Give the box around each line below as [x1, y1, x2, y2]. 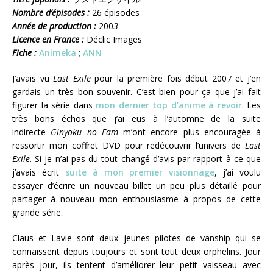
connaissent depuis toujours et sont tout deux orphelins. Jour [12, 246, 261, 258]
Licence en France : [12, 34, 84, 46]
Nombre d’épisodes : [12, 7, 90, 19]
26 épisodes [90, 7, 140, 19]
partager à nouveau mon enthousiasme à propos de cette [12, 193, 261, 205]
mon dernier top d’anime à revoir [96, 99, 242, 112]
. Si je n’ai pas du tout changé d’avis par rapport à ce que [30, 153, 261, 165]
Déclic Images [84, 34, 142, 46]
